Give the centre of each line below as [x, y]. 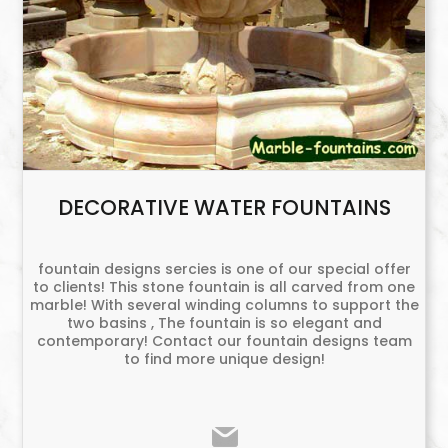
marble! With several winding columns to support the [224, 304]
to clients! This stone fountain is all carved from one [224, 286]
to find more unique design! [224, 358]
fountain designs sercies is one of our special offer [224, 268]
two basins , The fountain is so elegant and [224, 322]
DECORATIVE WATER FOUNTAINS [224, 207]
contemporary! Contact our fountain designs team [224, 340]
